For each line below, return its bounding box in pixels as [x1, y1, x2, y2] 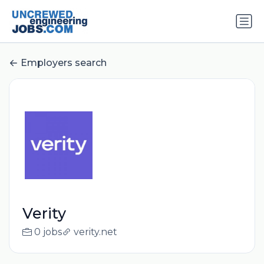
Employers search [21, 57, 107, 69]
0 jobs [34, 226, 62, 238]
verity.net [73, 226, 117, 238]
